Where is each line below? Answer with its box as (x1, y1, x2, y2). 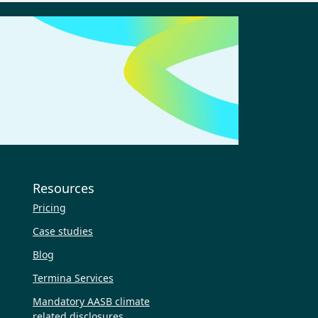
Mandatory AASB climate (33, 295, 150, 309)
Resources (33, 180, 94, 197)
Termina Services (33, 271, 114, 285)
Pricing (33, 201, 66, 215)
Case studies (33, 224, 93, 238)
